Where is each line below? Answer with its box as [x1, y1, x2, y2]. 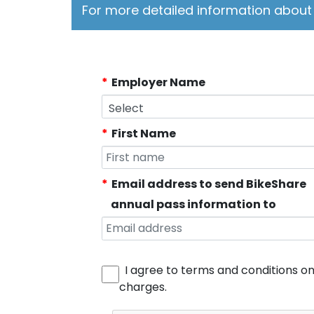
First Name [111, 125, 176, 142]
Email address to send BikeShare [111, 176, 306, 192]
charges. [118, 278, 167, 295]
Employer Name [111, 74, 205, 90]
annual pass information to [110, 196, 276, 212]
